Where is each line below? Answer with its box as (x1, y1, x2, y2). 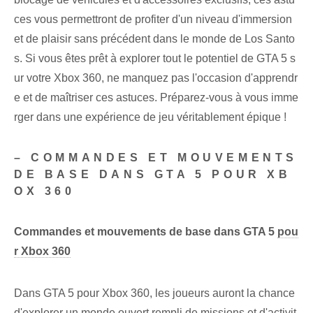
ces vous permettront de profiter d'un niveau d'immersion (14, 13, 292, 26)
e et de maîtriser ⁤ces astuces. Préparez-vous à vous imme (14, 92, 298, 104)
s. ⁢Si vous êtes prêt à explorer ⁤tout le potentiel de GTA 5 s (14, 52, 296, 65)
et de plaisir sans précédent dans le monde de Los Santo (14, 33, 295, 45)
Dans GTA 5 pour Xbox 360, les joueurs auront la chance (14, 287, 295, 300)
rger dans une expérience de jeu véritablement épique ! (14, 111, 286, 124)
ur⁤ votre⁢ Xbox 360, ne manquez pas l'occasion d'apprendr (14, 72, 298, 85)
